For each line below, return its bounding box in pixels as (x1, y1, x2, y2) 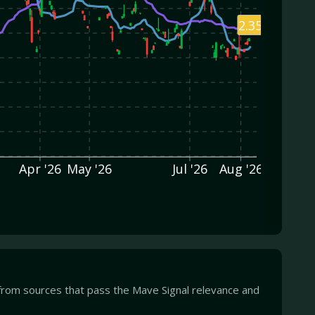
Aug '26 (219, 160, 263, 178)
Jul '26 (171, 160, 207, 178)
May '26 (67, 160, 112, 178)
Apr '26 (18, 160, 61, 178)
